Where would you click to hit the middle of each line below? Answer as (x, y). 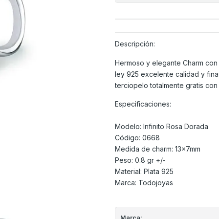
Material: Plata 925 (144, 172)
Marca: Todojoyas (144, 183)
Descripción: (135, 44)
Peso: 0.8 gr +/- (140, 160)
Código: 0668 (137, 138)
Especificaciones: (143, 104)
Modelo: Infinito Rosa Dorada (161, 127)
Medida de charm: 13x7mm (157, 149)
